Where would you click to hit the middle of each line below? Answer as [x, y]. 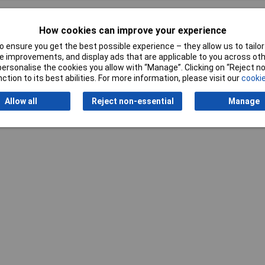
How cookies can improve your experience [132, 30]
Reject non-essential [132, 101]
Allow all [21, 101]
